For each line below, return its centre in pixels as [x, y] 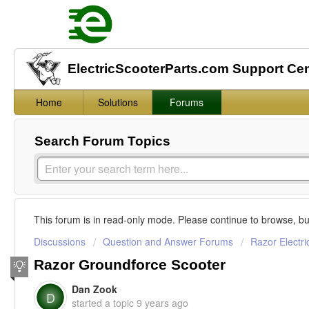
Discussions [60, 242]
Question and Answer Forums [168, 242]
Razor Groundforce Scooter [130, 265]
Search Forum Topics [102, 141]
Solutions [118, 102]
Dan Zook [94, 289]
